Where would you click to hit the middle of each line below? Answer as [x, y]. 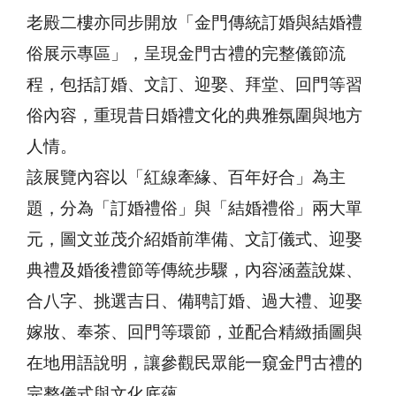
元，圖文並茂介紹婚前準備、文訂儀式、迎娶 [194, 240]
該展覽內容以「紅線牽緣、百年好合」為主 [186, 178]
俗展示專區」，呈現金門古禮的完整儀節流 [186, 54]
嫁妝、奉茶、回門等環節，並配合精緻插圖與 [194, 332]
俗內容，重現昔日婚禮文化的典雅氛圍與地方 [194, 116]
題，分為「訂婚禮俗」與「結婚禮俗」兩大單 [194, 209]
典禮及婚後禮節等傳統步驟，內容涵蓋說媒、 [194, 270]
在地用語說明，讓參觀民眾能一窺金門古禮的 [194, 363]
